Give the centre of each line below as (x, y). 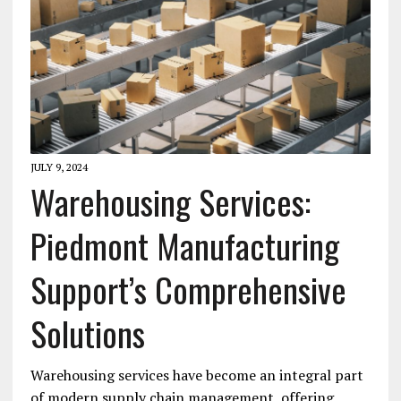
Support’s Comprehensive (188, 290)
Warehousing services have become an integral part (196, 375)
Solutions (87, 333)
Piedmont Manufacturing (184, 246)
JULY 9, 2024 (59, 167)
